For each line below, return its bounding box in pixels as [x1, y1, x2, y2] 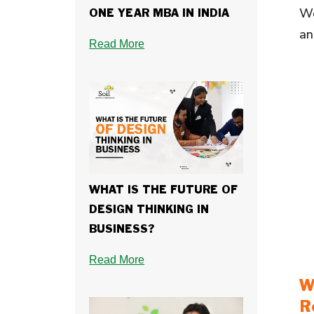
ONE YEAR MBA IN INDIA [89, 8, 230, 20]
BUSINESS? [89, 224, 156, 235]
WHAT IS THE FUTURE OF [89, 184, 238, 196]
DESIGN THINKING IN [89, 204, 210, 215]
